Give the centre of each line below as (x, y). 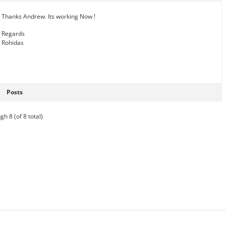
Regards (13, 33)
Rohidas (13, 42)
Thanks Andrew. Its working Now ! (48, 16)
